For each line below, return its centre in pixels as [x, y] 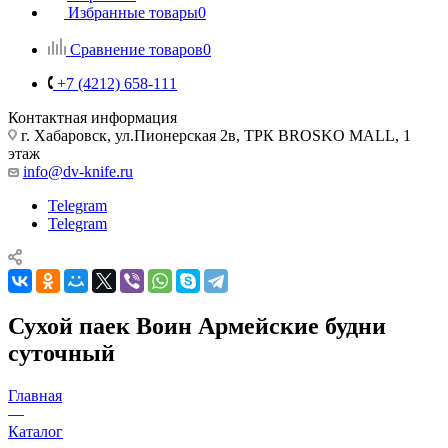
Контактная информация [92, 117]
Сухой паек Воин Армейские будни [197, 325]
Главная [35, 395]
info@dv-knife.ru [78, 171]
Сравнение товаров [136, 49]
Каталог [35, 431]
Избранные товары [133, 12]
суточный [61, 352]
